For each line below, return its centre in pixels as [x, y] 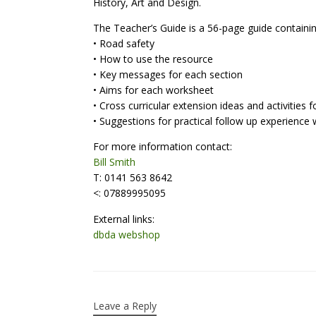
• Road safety [124, 43]
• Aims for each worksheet [153, 90]
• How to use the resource [153, 59]
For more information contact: [163, 146]
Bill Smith [114, 162]
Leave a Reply [125, 306]
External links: [124, 219]
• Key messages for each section [168, 74]
